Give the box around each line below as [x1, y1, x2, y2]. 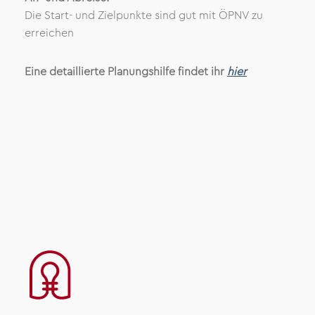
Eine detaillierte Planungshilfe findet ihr [25, 66, 227, 77]
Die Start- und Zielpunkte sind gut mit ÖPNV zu [25, 10, 263, 21]
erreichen [25, 27, 74, 39]
